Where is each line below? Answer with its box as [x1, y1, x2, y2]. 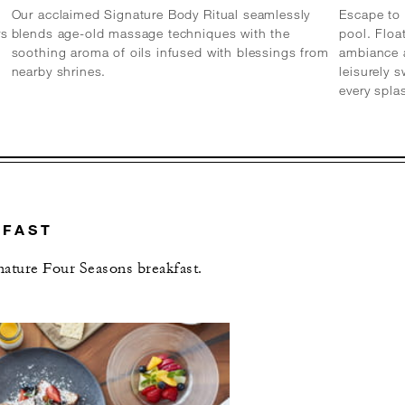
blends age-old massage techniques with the [11, 25, 290, 42]
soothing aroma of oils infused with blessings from [11, 44, 329, 61]
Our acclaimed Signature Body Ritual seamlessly [11, 6, 311, 23]
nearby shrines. [11, 63, 107, 80]
